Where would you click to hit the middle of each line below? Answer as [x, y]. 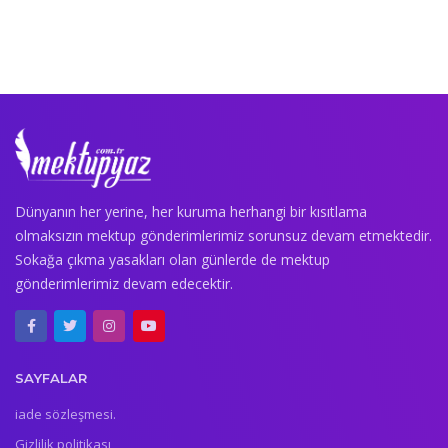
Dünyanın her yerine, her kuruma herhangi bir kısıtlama [191, 211]
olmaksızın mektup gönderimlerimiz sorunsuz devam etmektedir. [223, 235]
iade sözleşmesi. [65, 414]
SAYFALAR [51, 377]
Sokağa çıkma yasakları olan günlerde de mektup [172, 259]
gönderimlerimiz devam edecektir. [124, 283]
